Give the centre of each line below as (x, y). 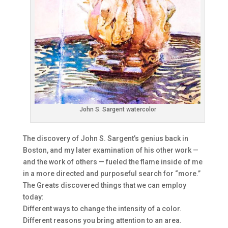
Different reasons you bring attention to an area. (102, 221)
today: (33, 197)
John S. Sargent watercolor (118, 110)
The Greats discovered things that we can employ (104, 186)
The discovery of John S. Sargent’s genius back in (105, 139)
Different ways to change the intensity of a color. (102, 209)
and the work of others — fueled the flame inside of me (112, 162)
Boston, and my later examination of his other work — (110, 150)
